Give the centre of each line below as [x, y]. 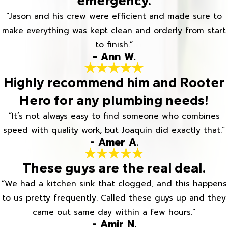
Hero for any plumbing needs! [114, 100]
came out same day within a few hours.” [114, 212]
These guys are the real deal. [114, 168]
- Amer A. [114, 142]
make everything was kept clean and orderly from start [114, 30]
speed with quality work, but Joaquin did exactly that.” [114, 131]
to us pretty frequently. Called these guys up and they [114, 198]
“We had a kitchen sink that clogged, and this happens [114, 184]
